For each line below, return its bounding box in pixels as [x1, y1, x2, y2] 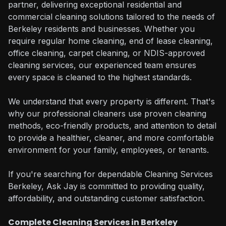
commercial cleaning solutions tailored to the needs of [8, 12, 215, 22]
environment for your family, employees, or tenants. [8, 145, 209, 155]
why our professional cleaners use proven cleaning [8, 108, 206, 119]
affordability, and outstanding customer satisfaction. [8, 193, 205, 203]
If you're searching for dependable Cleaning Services [8, 169, 213, 179]
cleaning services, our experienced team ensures [8, 60, 196, 70]
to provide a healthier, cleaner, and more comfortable [8, 133, 214, 143]
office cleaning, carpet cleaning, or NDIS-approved [8, 48, 205, 58]
